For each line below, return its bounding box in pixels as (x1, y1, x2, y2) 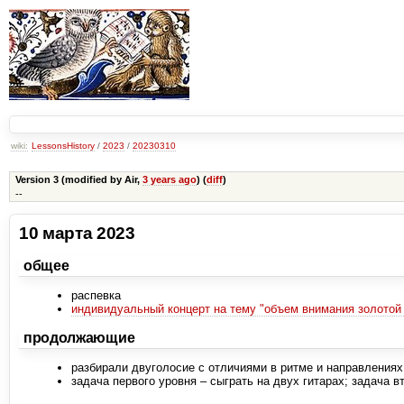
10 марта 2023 (19, 223, 135, 243)
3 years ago (142, 174, 197, 186)
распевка (71, 288, 121, 302)
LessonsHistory (32, 140, 95, 151)
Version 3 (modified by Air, (14, 174, 142, 186)
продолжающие (23, 330, 135, 346)
